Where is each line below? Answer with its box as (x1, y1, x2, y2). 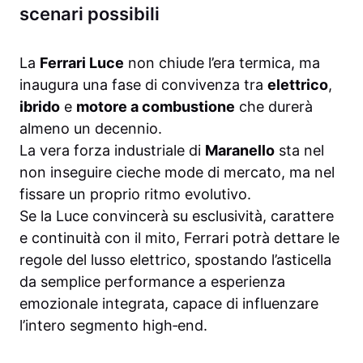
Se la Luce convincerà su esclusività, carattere (19, 207, 334, 225)
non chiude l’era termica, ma (124, 54, 320, 72)
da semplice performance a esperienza (19, 273, 285, 291)
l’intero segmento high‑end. (19, 317, 207, 335)
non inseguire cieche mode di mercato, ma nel (19, 164, 335, 181)
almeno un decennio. (19, 120, 162, 138)
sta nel (275, 142, 324, 160)
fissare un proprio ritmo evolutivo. (19, 186, 251, 203)
